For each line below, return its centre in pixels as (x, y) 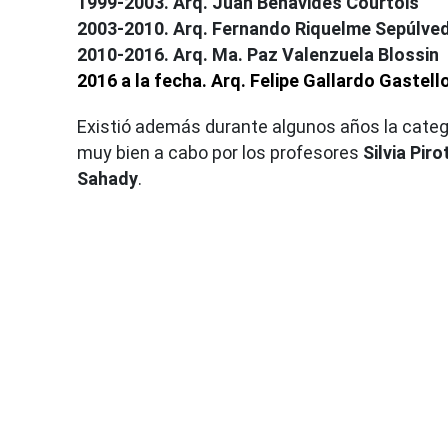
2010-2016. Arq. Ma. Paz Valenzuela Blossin (258, 54)
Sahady (107, 178)
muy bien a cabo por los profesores (220, 152)
